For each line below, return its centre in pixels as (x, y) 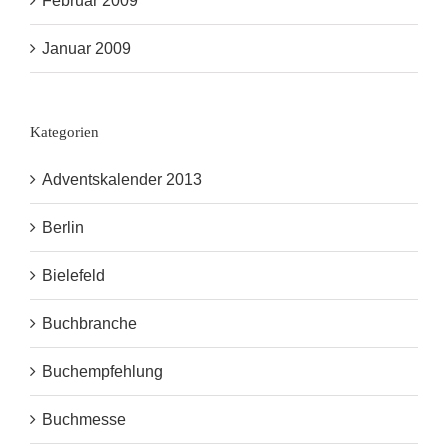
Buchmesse (84, 420)
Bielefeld (73, 276)
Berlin (63, 228)
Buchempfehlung (102, 372)
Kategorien (64, 132)
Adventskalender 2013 (122, 180)
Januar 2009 (86, 49)
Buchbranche (89, 324)
